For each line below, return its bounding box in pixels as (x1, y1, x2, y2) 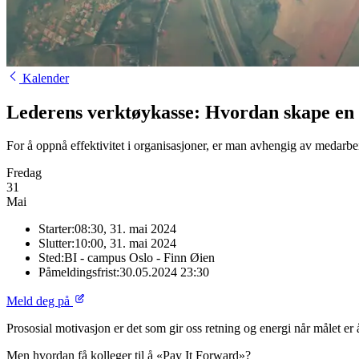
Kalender (22, 71, 69, 85)
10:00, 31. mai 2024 (75, 236, 176, 251)
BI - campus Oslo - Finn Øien (64, 251, 215, 265)
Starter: (38, 222, 75, 236)
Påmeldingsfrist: (38, 265, 119, 280)
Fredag (6, 166, 42, 180)
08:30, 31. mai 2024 (75, 222, 176, 236)
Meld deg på (6, 294, 73, 309)
